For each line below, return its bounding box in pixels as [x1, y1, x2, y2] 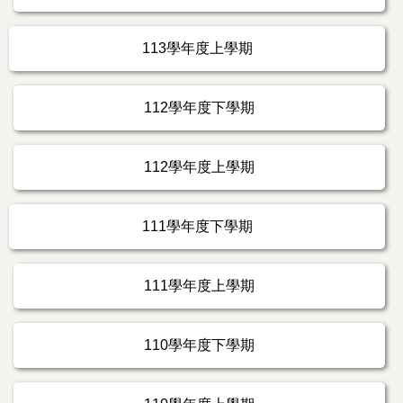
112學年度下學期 [144, 99, 255, 115]
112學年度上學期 [144, 158, 255, 175]
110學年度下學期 [144, 336, 255, 353]
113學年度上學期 [141, 40, 253, 56]
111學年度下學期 [141, 218, 253, 234]
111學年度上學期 [144, 277, 255, 293]
